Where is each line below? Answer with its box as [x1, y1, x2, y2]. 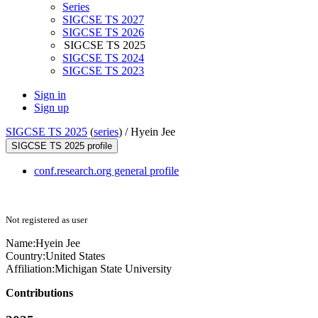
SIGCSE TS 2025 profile [11, 141, 112, 152]
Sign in [34, 89, 66, 102]
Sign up [34, 102, 69, 114]
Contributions [6, 287, 73, 300]
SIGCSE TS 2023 [62, 65, 144, 77]
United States [45, 250, 105, 263]
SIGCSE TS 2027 [62, 13, 144, 26]
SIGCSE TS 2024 [62, 52, 144, 65]
